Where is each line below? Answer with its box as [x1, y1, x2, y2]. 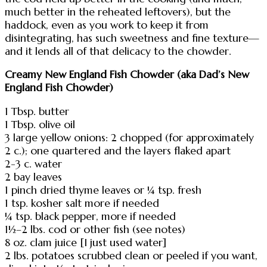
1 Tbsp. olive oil [5, 118, 75, 132]
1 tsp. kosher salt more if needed [5, 197, 159, 210]
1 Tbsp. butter [5, 105, 69, 119]
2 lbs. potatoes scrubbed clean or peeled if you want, [5, 249, 257, 263]
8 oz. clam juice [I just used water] [5, 236, 166, 250]
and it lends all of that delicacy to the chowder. [5, 44, 231, 58]
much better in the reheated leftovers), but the [5, 5, 231, 18]
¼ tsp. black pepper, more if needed [5, 210, 176, 223]
